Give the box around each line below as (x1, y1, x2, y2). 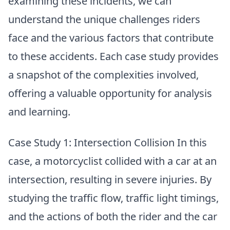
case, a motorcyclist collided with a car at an (8, 154, 217, 168)
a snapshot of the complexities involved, (8, 68, 199, 82)
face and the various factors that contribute (8, 31, 214, 45)
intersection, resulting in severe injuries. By (8, 172, 212, 187)
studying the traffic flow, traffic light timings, (8, 191, 219, 205)
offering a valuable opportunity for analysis (8, 86, 212, 101)
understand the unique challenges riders (8, 12, 200, 27)
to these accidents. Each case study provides (8, 49, 219, 64)
